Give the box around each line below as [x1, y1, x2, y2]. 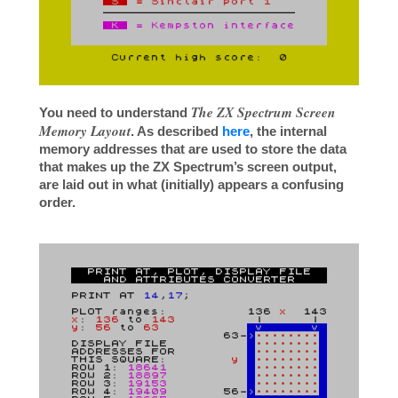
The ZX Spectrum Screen [191, 102, 336, 123]
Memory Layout [39, 121, 131, 141]
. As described [131, 123, 222, 139]
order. [39, 195, 76, 211]
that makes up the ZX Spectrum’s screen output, [39, 159, 337, 175]
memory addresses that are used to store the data [39, 141, 346, 157]
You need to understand [39, 105, 191, 121]
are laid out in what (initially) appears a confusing [39, 177, 344, 193]
